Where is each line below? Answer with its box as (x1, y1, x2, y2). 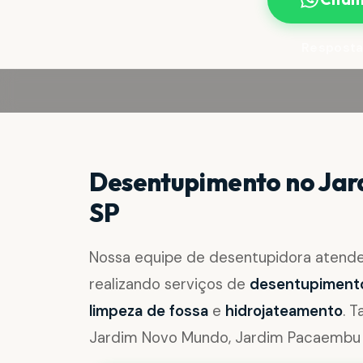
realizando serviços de (89, 274, 250, 294)
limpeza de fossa (89, 301, 209, 321)
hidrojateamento (225, 301, 344, 321)
